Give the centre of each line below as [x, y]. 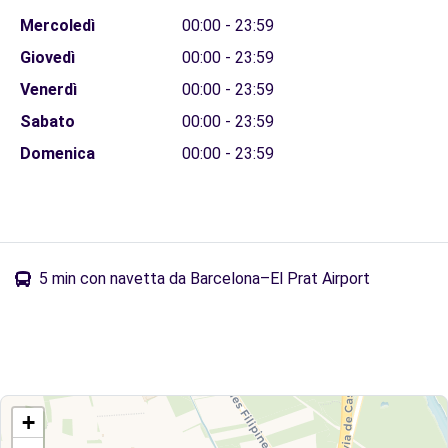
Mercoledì [57, 25]
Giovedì [47, 57]
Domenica [57, 153]
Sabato [47, 121]
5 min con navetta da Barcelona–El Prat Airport [204, 278]
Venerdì [48, 89]
